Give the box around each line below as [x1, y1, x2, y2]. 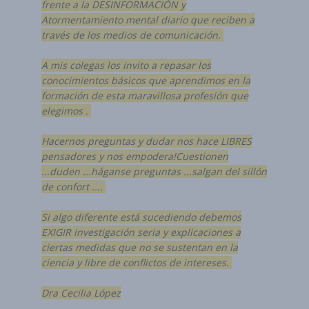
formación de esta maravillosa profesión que [41, 89, 248, 102]
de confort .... [41, 180, 106, 193]
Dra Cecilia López [41, 286, 121, 299]
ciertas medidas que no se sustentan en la [41, 241, 238, 254]
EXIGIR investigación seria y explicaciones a [41, 226, 241, 239]
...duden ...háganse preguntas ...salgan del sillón [41, 165, 267, 178]
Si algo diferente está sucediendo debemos [41, 210, 241, 223]
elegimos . [41, 104, 91, 117]
